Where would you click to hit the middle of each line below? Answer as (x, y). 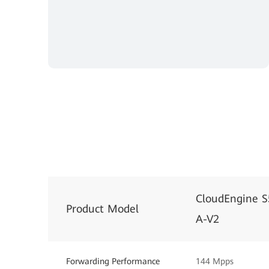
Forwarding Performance (113, 261)
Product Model (102, 208)
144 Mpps (215, 261)
